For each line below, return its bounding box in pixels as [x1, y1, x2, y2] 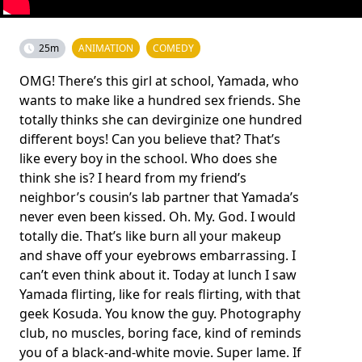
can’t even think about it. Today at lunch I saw [19, 265, 297, 284]
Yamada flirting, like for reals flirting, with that [19, 284, 301, 303]
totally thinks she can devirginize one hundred [19, 110, 302, 128]
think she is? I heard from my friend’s [19, 168, 246, 187]
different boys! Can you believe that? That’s [19, 129, 280, 148]
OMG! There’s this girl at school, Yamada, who [19, 71, 299, 90]
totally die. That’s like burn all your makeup [19, 226, 281, 245]
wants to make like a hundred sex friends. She [19, 90, 301, 109]
